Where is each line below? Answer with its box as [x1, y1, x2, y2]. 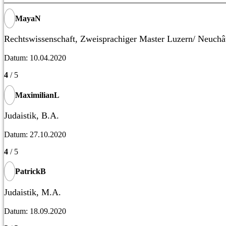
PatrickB [15, 167, 46, 176]
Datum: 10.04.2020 [4, 53, 66, 63]
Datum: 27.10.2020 [4, 130, 66, 139]
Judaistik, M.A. [4, 187, 61, 197]
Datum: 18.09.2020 [4, 206, 66, 215]
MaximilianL [15, 90, 60, 99]
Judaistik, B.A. [4, 110, 59, 121]
